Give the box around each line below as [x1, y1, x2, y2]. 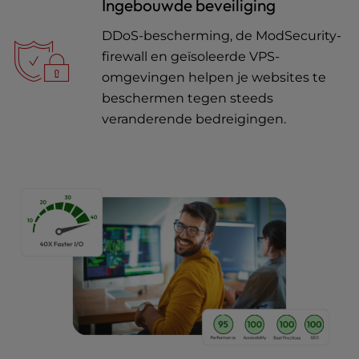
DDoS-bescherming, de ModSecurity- [102, 28, 341, 43]
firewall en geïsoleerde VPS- [102, 49, 280, 64]
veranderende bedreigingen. [102, 111, 286, 127]
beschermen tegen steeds [102, 91, 273, 106]
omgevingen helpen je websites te [102, 70, 326, 85]
